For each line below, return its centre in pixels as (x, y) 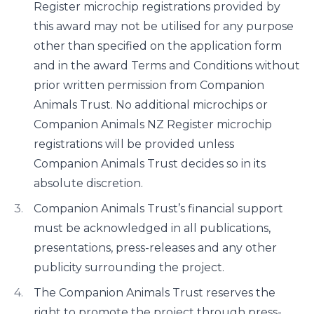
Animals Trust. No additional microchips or (151, 105)
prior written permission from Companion (149, 85)
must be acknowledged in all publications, (152, 228)
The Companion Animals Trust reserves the (155, 293)
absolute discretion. (88, 183)
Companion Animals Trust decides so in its (150, 164)
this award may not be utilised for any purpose (164, 26)
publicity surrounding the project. (129, 267)
